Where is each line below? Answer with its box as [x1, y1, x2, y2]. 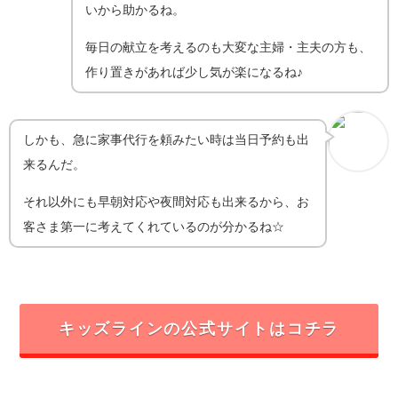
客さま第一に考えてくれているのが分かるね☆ [23, 220, 285, 234]
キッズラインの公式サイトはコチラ [58, 320, 340, 337]
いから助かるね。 [85, 4, 186, 16]
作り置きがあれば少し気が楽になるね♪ [85, 66, 304, 79]
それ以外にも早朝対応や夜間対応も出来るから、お [23, 195, 310, 209]
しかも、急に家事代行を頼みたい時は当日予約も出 [23, 132, 310, 146]
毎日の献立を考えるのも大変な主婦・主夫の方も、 [85, 41, 372, 54]
